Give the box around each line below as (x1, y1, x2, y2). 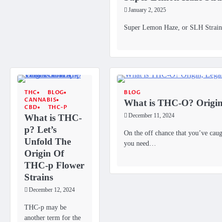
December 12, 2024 (29, 187, 75, 194)
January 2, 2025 (128, 6, 166, 13)
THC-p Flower (24, 160, 84, 171)
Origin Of (24, 148, 64, 159)
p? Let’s (24, 124, 56, 135)
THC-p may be (24, 203, 66, 212)
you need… (124, 139, 156, 148)
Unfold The (24, 136, 71, 147)
